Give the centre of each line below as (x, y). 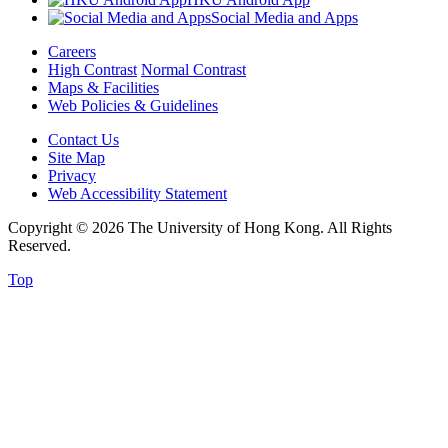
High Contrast (92, 69)
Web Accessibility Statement (137, 193)
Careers (72, 51)
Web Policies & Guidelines (133, 105)
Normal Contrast (193, 69)
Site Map (76, 157)
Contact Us (83, 139)
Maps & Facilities (103, 87)
